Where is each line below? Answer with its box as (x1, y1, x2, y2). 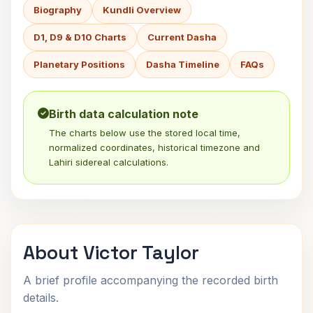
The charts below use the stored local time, (49, 127, 240, 138)
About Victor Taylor (23, 240, 199, 265)
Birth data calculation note (49, 107, 198, 121)
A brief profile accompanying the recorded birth (23, 273, 278, 287)
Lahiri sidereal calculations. (49, 156, 168, 168)
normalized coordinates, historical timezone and (49, 142, 260, 153)
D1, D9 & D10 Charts (34, 31, 126, 43)
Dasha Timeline (146, 59, 219, 70)
